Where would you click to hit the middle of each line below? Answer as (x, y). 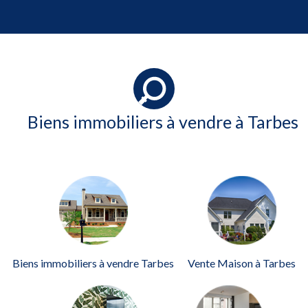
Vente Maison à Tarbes (242, 263)
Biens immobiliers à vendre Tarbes (93, 263)
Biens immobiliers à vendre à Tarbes (163, 122)
